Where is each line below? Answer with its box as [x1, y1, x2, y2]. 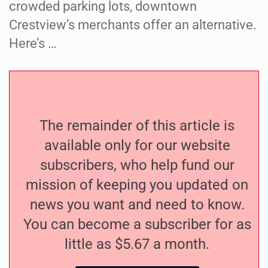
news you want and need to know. [29, 196, 245, 213]
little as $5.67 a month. [65, 236, 209, 252]
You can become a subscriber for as [23, 216, 251, 233]
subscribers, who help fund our [39, 157, 234, 173]
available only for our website [44, 137, 230, 154]
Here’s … [9, 36, 57, 51]
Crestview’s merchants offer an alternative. [9, 17, 257, 32]
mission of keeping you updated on [26, 176, 248, 193]
